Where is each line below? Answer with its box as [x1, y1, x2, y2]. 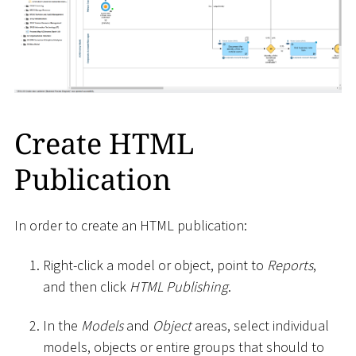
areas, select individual [192, 316, 329, 335]
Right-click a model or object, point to [43, 255, 267, 274]
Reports [267, 255, 313, 274]
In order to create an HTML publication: [14, 216, 247, 235]
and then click [43, 277, 130, 296]
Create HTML [14, 123, 194, 163]
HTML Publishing [130, 277, 228, 296]
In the [43, 316, 81, 335]
